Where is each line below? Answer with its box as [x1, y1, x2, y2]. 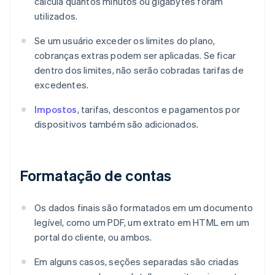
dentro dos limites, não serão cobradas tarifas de [34, 64, 244, 77]
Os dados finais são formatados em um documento [34, 201, 254, 214]
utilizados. [34, 10, 78, 23]
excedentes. [34, 79, 89, 91]
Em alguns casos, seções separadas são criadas [34, 255, 239, 268]
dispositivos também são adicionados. [34, 118, 199, 131]
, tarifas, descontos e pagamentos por [77, 103, 241, 116]
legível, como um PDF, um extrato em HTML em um [34, 216, 250, 229]
